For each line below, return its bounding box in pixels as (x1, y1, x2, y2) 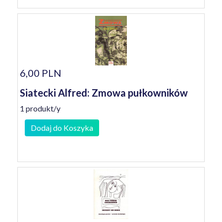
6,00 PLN (20, 67, 61, 79)
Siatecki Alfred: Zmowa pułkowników (20, 87, 188, 99)
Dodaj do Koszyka (31, 123, 93, 132)
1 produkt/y (20, 104, 60, 113)
